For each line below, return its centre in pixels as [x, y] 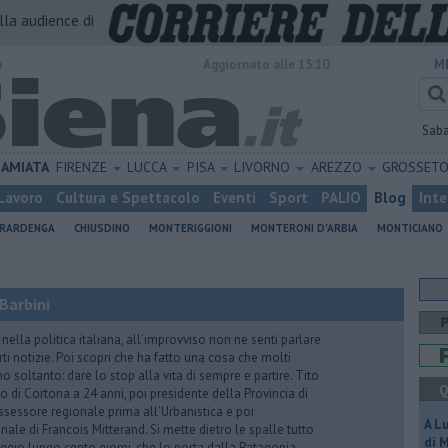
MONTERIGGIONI [190, 228]
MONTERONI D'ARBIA [304, 228]
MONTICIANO [410, 228]
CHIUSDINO [102, 228]
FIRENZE [83, 167]
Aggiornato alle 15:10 [266, 64]
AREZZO [338, 167]
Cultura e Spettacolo [128, 197]
